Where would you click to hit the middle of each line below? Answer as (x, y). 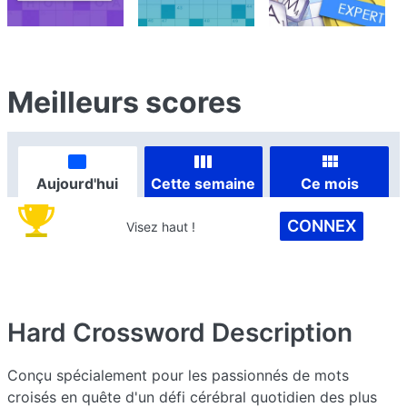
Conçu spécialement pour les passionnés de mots (178, 375)
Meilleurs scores (124, 102)
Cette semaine (203, 183)
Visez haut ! (161, 226)
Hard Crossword (106, 333)
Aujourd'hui (78, 183)
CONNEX (321, 226)
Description (282, 333)
